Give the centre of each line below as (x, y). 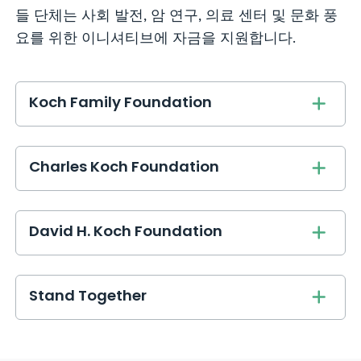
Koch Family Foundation (121, 104)
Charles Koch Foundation (124, 168)
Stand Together (88, 297)
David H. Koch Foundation (126, 233)
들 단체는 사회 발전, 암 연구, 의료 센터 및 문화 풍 (177, 15)
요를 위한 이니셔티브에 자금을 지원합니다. (156, 38)
